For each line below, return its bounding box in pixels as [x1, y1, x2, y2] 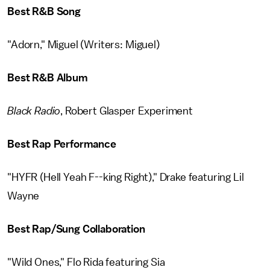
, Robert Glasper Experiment [60, 105, 193, 116]
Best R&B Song [7, 6, 81, 17]
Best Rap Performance [7, 139, 116, 149]
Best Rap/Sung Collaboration [7, 224, 145, 234]
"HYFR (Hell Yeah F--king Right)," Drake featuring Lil [7, 172, 244, 183]
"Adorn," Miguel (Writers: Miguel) [7, 39, 160, 50]
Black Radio [7, 105, 61, 116]
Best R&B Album [7, 72, 88, 83]
